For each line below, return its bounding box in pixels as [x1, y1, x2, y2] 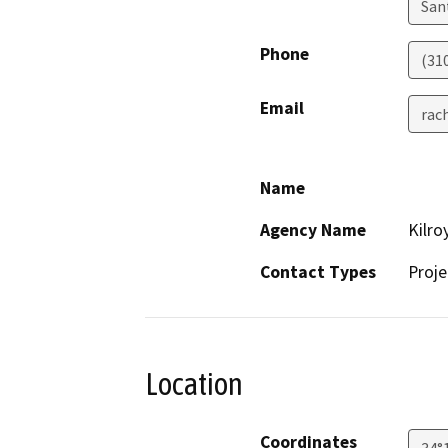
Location [145, 365, 243, 402]
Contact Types [260, 260, 376, 283]
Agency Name [260, 218, 366, 241]
